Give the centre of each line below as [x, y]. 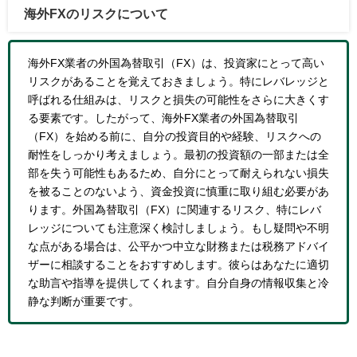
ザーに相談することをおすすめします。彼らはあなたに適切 [178, 264]
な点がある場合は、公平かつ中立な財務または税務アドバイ [178, 246]
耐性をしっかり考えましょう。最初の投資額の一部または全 [178, 154]
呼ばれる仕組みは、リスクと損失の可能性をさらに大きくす [178, 99]
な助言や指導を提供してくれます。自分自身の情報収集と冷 [178, 282]
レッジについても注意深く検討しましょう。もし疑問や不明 [178, 228]
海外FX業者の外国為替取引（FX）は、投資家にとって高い [176, 63]
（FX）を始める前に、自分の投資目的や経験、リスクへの [174, 136]
